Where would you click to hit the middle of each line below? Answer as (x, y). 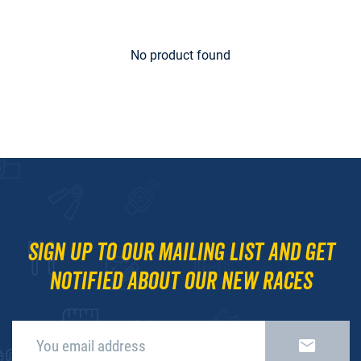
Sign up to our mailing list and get (180, 252)
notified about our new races (180, 281)
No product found (180, 55)
